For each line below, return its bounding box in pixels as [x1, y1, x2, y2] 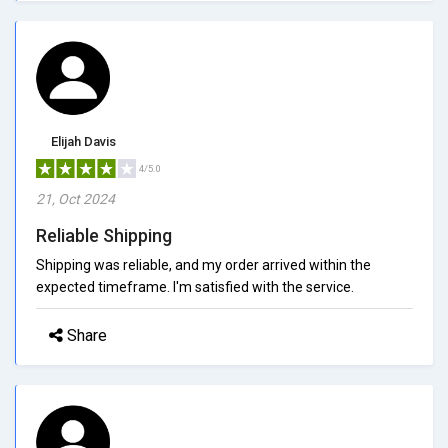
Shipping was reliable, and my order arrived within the [36, 256, 371, 273]
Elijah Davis [51, 133, 116, 149]
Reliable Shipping [36, 224, 172, 246]
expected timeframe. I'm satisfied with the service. [36, 278, 354, 295]
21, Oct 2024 [36, 190, 115, 207]
